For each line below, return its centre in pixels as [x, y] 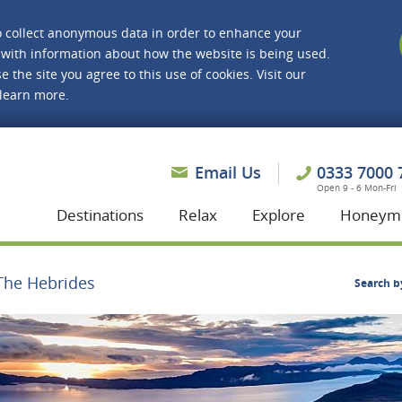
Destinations [100, 215]
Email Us [228, 172]
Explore [279, 215]
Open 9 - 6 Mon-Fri [357, 188]
